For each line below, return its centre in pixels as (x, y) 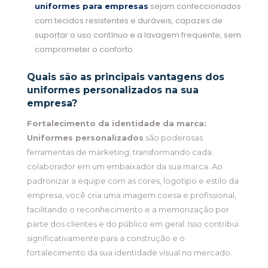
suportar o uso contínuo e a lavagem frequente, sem (138, 35)
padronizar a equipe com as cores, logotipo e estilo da (133, 181)
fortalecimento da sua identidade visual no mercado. (129, 253)
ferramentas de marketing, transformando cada (119, 152)
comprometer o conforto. (84, 50)
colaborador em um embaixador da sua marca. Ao (124, 167)
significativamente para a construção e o (106, 238)
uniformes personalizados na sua (112, 90)
